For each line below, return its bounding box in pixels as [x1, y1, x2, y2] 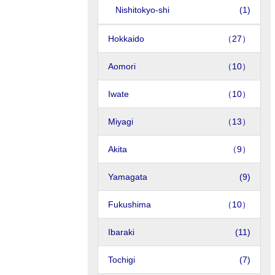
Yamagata [108, 172, 150, 182]
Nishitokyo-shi [115, 5, 169, 15]
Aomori [108, 61, 136, 71]
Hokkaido [108, 34, 144, 44]
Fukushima [108, 199, 151, 209]
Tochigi [108, 255, 137, 265]
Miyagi [108, 117, 133, 126]
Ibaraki [108, 227, 137, 237]
